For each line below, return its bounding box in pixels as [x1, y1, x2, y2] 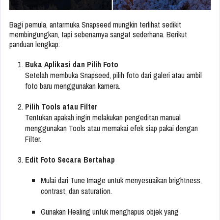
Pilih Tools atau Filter [25, 101, 98, 112]
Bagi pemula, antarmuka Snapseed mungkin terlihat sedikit [9, 19, 181, 30]
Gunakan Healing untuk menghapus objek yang [41, 206, 179, 218]
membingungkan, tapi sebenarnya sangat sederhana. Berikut [9, 29, 187, 40]
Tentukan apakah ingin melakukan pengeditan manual [25, 112, 181, 123]
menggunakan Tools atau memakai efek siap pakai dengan [25, 123, 198, 134]
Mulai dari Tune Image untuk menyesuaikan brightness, [41, 175, 202, 186]
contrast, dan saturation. [41, 186, 112, 197]
